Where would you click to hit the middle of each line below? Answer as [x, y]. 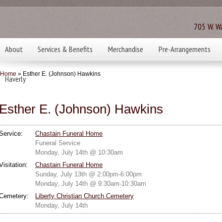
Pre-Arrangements [184, 49]
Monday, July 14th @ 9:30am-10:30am [91, 183]
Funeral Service [58, 143]
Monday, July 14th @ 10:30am [79, 152]
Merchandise [125, 49]
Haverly [15, 79]
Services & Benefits [65, 49]
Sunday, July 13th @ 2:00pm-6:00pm [89, 174]
